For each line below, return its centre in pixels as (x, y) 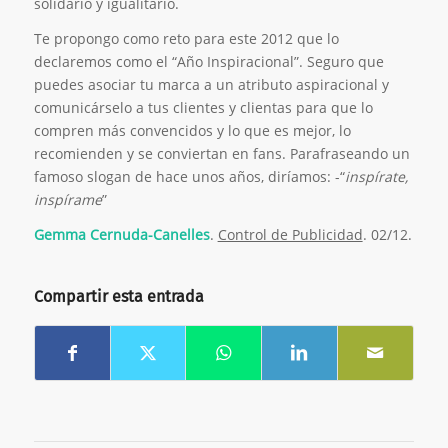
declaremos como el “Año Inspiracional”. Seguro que (210, 62)
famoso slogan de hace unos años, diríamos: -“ (189, 177)
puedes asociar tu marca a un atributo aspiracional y (211, 85)
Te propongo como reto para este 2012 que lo (186, 39)
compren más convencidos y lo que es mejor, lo (192, 131)
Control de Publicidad (290, 235)
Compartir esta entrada (118, 297)
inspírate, (376, 177)
